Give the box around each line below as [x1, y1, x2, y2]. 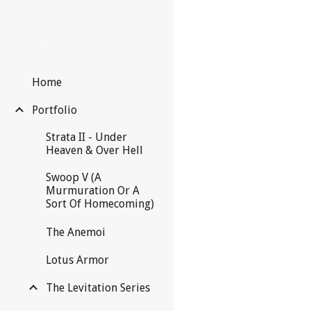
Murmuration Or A [46, 184, 140, 198]
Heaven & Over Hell [46, 144, 143, 158]
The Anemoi [46, 225, 106, 239]
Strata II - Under [46, 131, 127, 144]
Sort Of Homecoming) [46, 197, 154, 211]
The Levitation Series [46, 281, 150, 295]
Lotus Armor [46, 253, 109, 267]
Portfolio [32, 103, 77, 117]
